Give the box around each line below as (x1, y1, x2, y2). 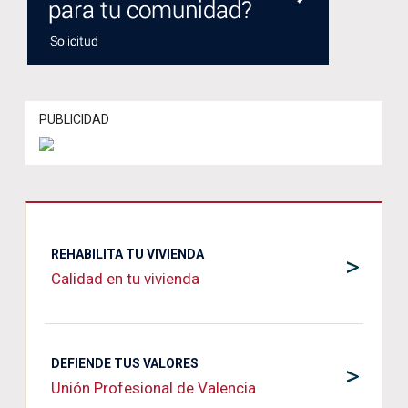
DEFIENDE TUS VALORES (51, 356, 199, 371)
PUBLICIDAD (39, 112, 109, 127)
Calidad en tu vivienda (51, 270, 199, 288)
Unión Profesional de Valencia (51, 379, 256, 397)
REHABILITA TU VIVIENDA (51, 247, 204, 261)
